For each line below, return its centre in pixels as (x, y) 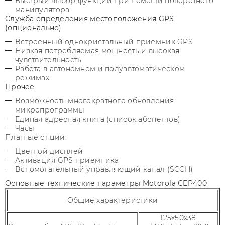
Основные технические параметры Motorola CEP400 (106, 183)
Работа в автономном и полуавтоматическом (100, 69)
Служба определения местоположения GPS (90, 19)
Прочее (20, 87)
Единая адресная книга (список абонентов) (98, 119)
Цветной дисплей (49, 151)
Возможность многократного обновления (95, 101)
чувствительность (48, 60)
